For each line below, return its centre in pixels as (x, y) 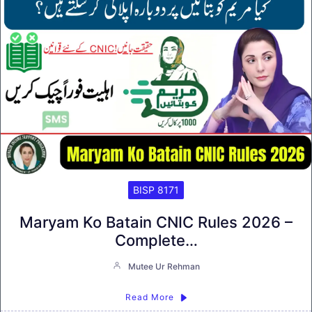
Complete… (156, 241)
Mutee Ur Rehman (164, 267)
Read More (149, 297)
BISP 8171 (156, 190)
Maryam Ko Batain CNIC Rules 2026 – (156, 223)
